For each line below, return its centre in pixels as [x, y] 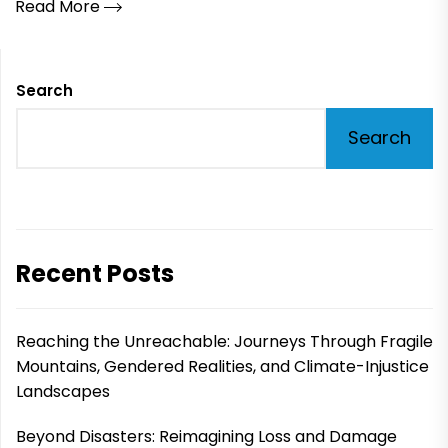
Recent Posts [95, 273]
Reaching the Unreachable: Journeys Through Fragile [224, 341]
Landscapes [63, 391]
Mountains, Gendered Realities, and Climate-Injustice [222, 366]
